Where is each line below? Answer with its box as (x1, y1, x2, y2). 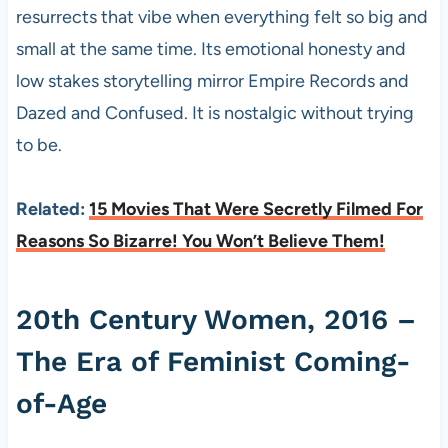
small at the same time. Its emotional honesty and (15, 38, 406, 60)
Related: (15, 198, 89, 220)
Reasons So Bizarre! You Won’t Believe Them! (15, 230, 385, 252)
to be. (15, 134, 62, 156)
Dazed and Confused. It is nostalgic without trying (15, 102, 414, 124)
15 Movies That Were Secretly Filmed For (88, 198, 423, 220)
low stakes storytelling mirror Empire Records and (15, 70, 409, 92)
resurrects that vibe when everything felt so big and (15, 6, 428, 28)
